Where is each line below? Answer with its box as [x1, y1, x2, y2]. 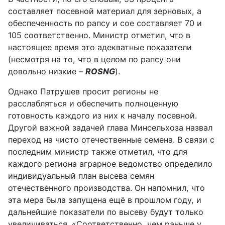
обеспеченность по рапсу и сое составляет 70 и [8, 18, 202, 28]
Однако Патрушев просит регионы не [8, 86, 158, 96]
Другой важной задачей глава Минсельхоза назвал [8, 122, 212, 133]
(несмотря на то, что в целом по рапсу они [8, 54, 181, 64]
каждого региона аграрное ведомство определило [8, 158, 212, 169]
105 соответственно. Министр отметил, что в [8, 30, 190, 40]
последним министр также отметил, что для [8, 146, 187, 157]
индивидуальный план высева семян [8, 170, 154, 181]
